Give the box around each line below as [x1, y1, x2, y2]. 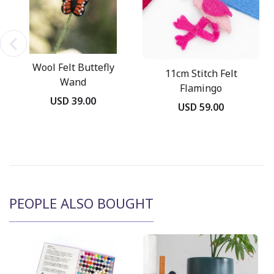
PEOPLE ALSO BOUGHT [9, 194, 154, 213]
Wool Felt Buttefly [32, 61, 114, 75]
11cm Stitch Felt [165, 66, 237, 80]
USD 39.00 [50, 94, 96, 108]
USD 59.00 [178, 100, 224, 114]
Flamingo [180, 81, 222, 95]
